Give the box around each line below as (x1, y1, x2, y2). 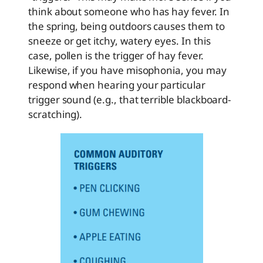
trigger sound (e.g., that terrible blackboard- (28, 93, 231, 107)
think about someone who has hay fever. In (28, 5, 230, 19)
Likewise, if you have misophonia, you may (28, 63, 227, 77)
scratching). (28, 107, 83, 122)
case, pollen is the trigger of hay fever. (28, 49, 204, 63)
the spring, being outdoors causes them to (28, 19, 225, 33)
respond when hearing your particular (28, 78, 205, 92)
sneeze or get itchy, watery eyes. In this (28, 34, 211, 48)
